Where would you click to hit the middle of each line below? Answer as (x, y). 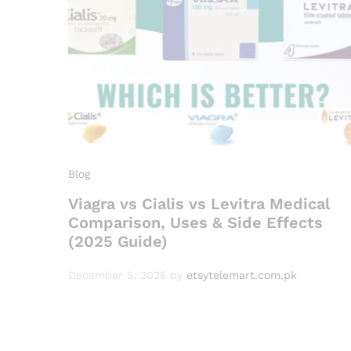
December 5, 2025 (117, 275)
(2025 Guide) (118, 242)
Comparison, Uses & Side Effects (195, 223)
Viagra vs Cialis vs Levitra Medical (199, 204)
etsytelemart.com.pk (242, 275)
